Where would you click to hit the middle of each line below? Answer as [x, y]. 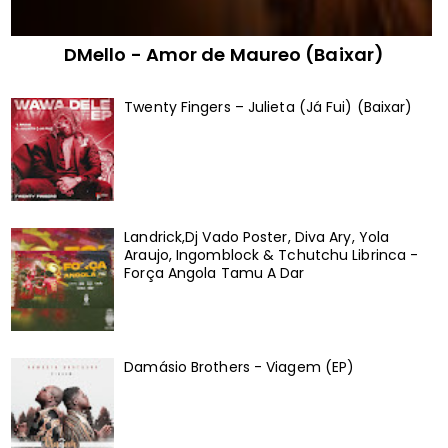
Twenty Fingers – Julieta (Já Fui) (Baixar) [268, 107]
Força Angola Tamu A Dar [214, 272]
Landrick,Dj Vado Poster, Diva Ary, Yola [257, 236]
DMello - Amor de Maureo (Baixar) [224, 54]
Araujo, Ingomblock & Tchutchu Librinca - [271, 254]
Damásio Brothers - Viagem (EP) [239, 366]
